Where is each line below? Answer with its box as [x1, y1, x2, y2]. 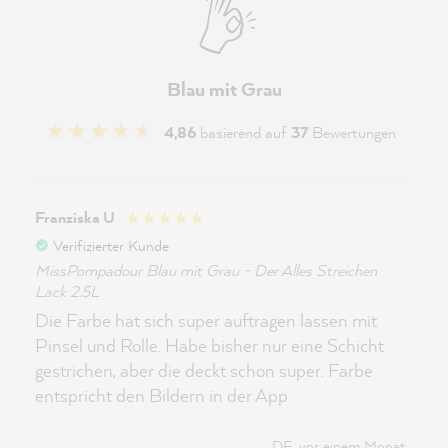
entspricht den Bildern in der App [35, 382, 288, 408]
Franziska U [35, 206, 115, 229]
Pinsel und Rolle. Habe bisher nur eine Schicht [35, 332, 384, 358]
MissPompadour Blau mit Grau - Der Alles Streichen [35, 258, 377, 281]
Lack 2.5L [35, 279, 99, 302]
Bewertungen [312, 121, 396, 143]
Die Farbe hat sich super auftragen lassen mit [35, 307, 377, 333]
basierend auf [200, 121, 291, 143]
